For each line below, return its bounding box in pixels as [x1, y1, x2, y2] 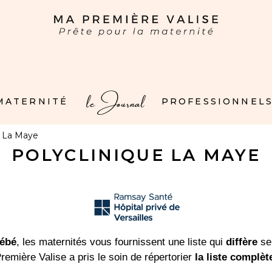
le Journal [85, 86, 144, 118]
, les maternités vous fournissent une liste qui [16, 236, 226, 248]
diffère [226, 236, 258, 248]
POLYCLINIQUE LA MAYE [11, 145, 261, 165]
